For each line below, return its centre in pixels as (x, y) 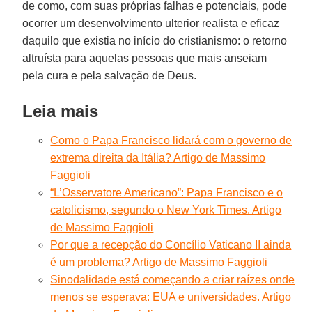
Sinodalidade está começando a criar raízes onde (173, 279)
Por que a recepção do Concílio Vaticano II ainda (171, 244)
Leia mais (61, 111)
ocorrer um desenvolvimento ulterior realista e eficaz (151, 23)
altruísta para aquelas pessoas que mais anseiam (145, 58)
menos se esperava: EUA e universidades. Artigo (171, 297)
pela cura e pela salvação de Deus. (110, 75)
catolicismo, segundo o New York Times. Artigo (166, 210)
